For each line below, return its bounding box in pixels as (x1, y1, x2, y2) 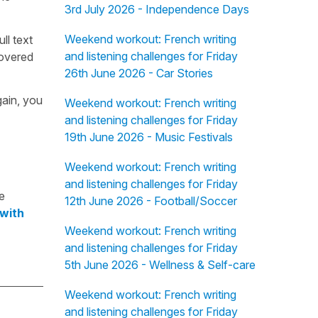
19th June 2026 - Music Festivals (64, 130, 233, 144)
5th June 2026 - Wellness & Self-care (64, 258, 256, 272)
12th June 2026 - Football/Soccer (64, 194, 237, 208)
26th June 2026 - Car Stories (64, 66, 213, 80)
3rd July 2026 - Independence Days (64, 2, 249, 16)
